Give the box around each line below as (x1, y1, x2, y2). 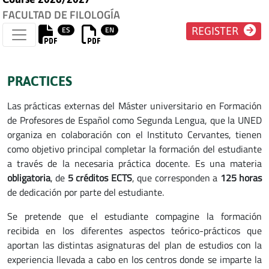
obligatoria (7, 170, 50, 185)
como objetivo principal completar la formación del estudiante (7, 141, 262, 156)
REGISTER (192, 25, 241, 37)
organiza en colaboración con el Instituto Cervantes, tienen (7, 127, 262, 142)
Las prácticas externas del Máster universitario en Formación (7, 98, 262, 113)
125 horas (220, 170, 262, 185)
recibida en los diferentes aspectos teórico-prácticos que (7, 223, 262, 238)
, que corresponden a (131, 170, 220, 185)
